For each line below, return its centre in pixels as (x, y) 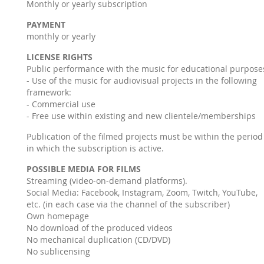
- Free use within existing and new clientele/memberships (141, 116)
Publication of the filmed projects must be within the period (144, 136)
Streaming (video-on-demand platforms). (107, 181)
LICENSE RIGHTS (59, 57)
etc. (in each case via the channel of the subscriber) (128, 204)
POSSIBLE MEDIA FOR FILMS (83, 169)
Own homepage (57, 216)
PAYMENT (46, 24)
